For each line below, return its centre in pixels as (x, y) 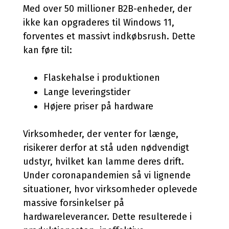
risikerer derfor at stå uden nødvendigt (106, 148)
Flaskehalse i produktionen (102, 78)
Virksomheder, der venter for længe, (101, 134)
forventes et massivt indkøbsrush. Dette (109, 36)
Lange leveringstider (87, 92)
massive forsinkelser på (74, 203)
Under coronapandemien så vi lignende (107, 175)
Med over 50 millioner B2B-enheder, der (107, 9)
